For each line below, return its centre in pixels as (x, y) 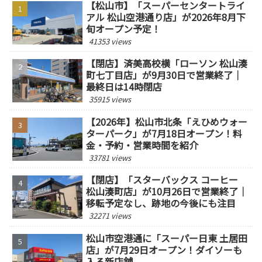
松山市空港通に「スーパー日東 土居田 (167, 238)
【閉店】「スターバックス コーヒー (162, 180)
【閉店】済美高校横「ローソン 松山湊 (167, 63)
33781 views (110, 157)
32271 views (110, 216)
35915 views (110, 99)
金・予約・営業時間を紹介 (142, 145)
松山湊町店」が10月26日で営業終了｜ (167, 192)
